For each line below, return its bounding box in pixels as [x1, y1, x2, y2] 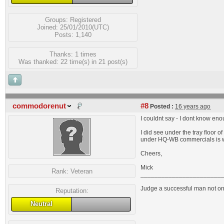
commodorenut [12, 102, 66, 110]
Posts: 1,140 [54, 30, 91, 38]
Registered [69, 15, 101, 23]
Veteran [70, 167, 92, 175]
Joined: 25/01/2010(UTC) [36, 23, 109, 31]
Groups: [44, 15, 70, 23]
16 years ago [175, 103, 210, 110]
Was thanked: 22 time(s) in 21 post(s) [18, 57, 127, 65]
